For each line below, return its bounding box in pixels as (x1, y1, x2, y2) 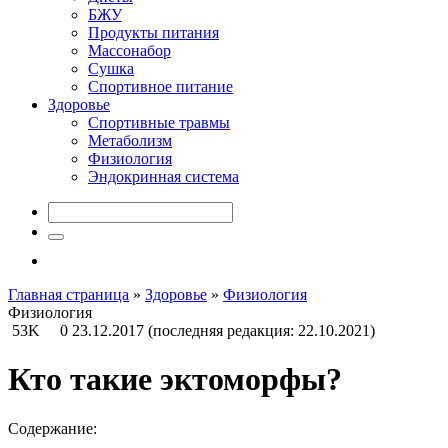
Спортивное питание (88, 78, 233, 95)
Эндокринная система (88, 168, 239, 185)
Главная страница (8, 286, 129, 303)
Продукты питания (88, 24, 219, 41)
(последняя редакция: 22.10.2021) (148, 322, 375, 339)
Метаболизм (88, 132, 172, 149)
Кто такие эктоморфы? (8, 361, 342, 398)
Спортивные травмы (88, 114, 230, 131)
